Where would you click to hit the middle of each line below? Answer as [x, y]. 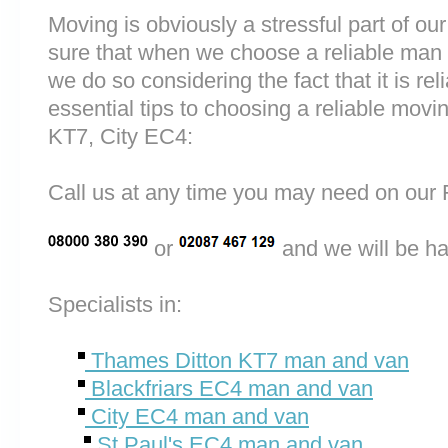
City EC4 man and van [197, 416]
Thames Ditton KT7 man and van [247, 360]
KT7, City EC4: [120, 136]
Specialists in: [115, 304]
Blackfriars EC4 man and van [229, 388]
